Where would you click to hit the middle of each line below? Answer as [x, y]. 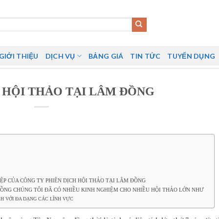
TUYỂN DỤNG [191, 56]
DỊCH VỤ [60, 56]
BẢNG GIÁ [106, 56]
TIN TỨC [145, 56]
